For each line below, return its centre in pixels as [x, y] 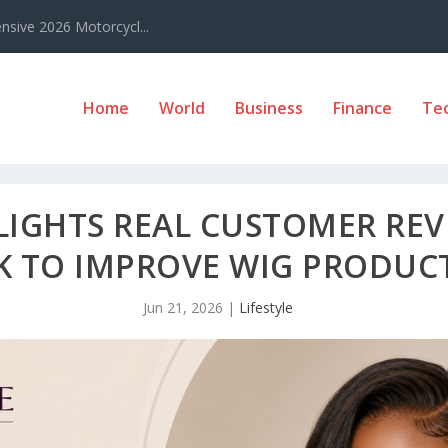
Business [268, 108]
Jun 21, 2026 [183, 307]
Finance [362, 108]
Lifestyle [266, 307]
